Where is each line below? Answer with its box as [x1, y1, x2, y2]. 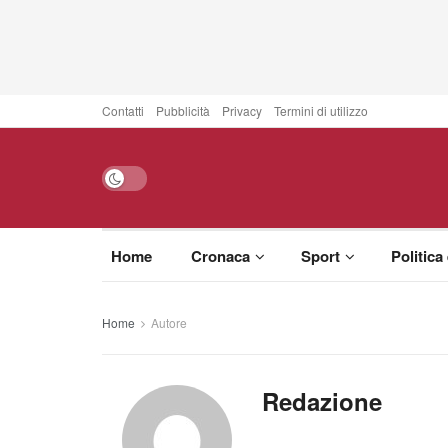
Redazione [262, 384, 382, 418]
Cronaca [190, 245, 250, 267]
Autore [151, 314, 187, 331]
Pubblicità [156, 102, 210, 119]
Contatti [102, 102, 144, 119]
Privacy [222, 102, 262, 119]
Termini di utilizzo [274, 102, 368, 119]
